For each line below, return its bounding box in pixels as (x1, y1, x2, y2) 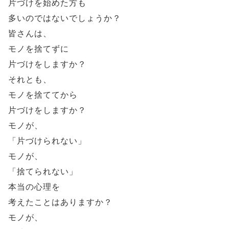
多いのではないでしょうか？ (8, 14, 121, 23)
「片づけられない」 (8, 136, 86, 146)
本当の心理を (8, 182, 60, 192)
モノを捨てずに (8, 44, 69, 54)
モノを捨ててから (8, 90, 78, 100)
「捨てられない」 (8, 167, 78, 176)
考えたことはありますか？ (8, 198, 112, 207)
